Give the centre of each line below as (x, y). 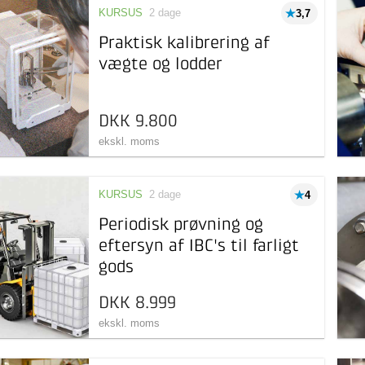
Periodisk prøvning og (181, 225)
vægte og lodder (161, 65)
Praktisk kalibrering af (185, 44)
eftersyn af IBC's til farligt (199, 246)
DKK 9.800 (139, 122)
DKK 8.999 (138, 303)
